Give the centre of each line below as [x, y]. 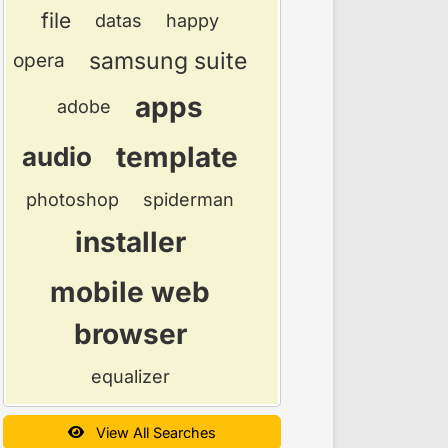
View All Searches [150, 432]
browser [130, 333]
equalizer [130, 376]
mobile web [130, 291]
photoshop [72, 199]
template [177, 156]
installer [130, 241]
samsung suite [168, 60]
